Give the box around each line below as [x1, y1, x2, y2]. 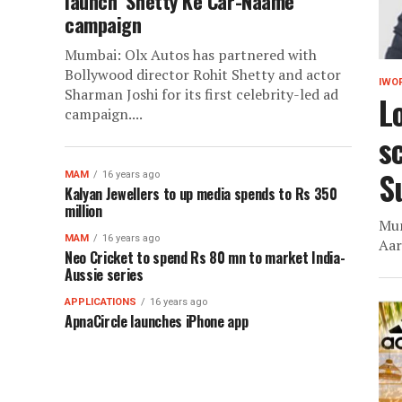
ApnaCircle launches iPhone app [65, 310, 249, 332]
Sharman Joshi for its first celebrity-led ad [65, 84, 338, 104]
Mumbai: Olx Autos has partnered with [65, 45, 317, 65]
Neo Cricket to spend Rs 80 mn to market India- [65, 247, 345, 268]
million [65, 200, 102, 222]
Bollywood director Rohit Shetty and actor [65, 65, 341, 84]
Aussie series [65, 264, 144, 285]
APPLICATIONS [65, 296, 136, 308]
